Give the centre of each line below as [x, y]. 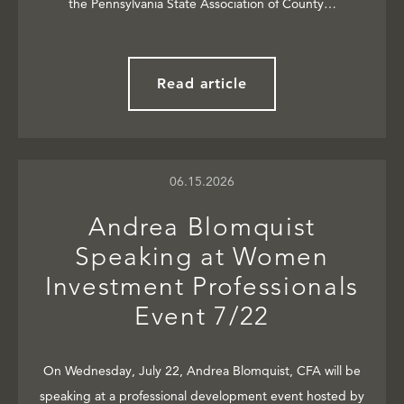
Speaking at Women [202, 257]
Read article [202, 84]
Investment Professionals [202, 287]
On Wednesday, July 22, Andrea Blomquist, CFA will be [202, 371]
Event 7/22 [202, 317]
